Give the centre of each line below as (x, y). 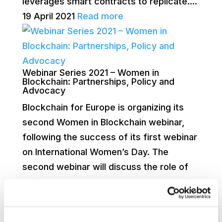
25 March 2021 (53, 196)
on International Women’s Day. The (95, 152)
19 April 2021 (48, 16)
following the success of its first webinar (110, 137)
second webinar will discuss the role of (105, 167)
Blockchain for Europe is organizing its (103, 107)
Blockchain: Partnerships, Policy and (98, 82)
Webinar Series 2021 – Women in (90, 73)
